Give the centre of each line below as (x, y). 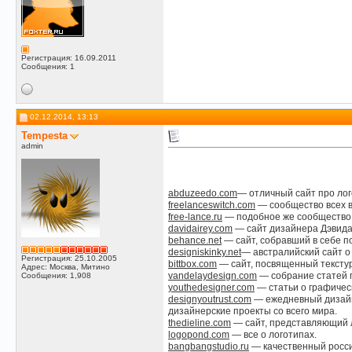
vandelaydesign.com (213, 276)
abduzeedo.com (203, 193)
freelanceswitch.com (212, 205)
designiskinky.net (205, 252)
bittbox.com (192, 264)
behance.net (195, 240)
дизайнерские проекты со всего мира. (253, 311)
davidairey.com (200, 229)
